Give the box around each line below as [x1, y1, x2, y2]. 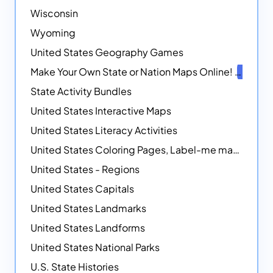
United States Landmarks [30, 202, 146, 215]
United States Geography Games [30, 46, 183, 59]
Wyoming [30, 26, 76, 40]
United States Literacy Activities [30, 124, 177, 137]
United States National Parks [30, 241, 160, 254]
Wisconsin [30, 7, 78, 20]
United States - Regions [30, 163, 140, 176]
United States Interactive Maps [30, 104, 171, 118]
